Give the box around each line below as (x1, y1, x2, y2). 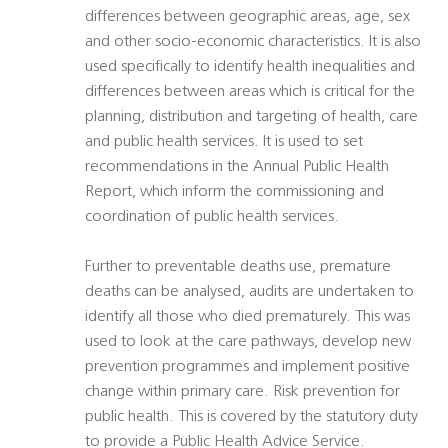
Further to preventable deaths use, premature (85, 259, 391, 276)
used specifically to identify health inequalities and (85, 59, 415, 76)
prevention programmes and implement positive (85, 359, 410, 376)
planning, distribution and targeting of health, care (85, 109, 418, 126)
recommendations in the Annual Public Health (85, 159, 389, 176)
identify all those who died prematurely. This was (85, 309, 410, 326)
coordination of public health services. (85, 209, 339, 226)
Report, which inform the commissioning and (85, 184, 384, 201)
